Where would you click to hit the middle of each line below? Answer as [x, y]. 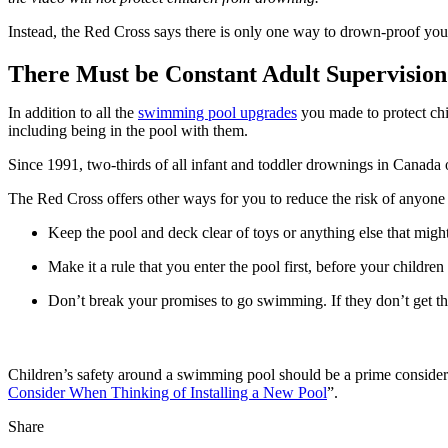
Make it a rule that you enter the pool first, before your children [246, 266]
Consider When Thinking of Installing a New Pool [167, 392]
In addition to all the [73, 112]
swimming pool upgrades [217, 112]
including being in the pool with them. [128, 130]
